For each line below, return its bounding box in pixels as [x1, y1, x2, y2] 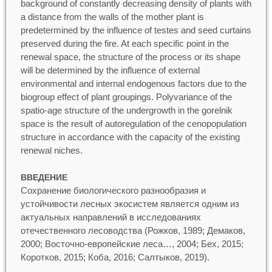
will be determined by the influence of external [20, 64, 200, 75]
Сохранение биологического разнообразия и [20, 185, 206, 196]
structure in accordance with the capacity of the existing [20, 131, 240, 142]
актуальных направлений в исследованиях [20, 212, 201, 223]
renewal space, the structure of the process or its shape [20, 51, 240, 62]
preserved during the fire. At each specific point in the [20, 38, 229, 49]
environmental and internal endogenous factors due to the [20, 78, 246, 89]
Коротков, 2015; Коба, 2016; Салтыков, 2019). [20, 252, 209, 263]
